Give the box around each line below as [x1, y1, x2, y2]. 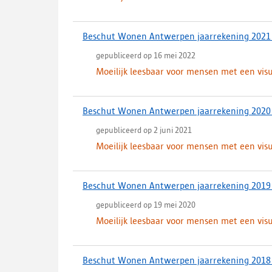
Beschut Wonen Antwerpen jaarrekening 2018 [83, 255, 271, 265]
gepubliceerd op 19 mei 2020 [96, 200, 195, 209]
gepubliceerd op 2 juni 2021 [96, 125, 192, 135]
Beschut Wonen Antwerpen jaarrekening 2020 [83, 106, 271, 116]
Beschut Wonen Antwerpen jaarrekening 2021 [83, 31, 271, 41]
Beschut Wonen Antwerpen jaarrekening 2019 [83, 180, 271, 191]
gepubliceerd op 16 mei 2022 [96, 50, 195, 60]
